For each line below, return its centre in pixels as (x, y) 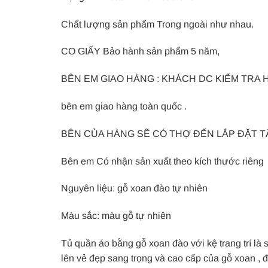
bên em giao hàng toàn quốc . (124, 106)
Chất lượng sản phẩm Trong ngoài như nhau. (157, 24)
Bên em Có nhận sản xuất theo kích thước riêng (162, 161)
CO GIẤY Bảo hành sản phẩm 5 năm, (140, 51)
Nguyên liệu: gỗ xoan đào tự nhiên (134, 188)
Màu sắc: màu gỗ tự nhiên (116, 216)
